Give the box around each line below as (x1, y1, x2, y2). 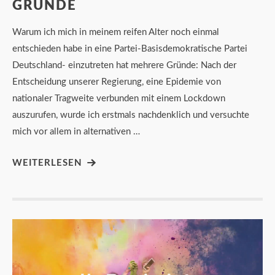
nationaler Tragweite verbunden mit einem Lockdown (12, 93, 225, 103)
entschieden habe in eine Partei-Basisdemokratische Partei (12, 44, 247, 53)
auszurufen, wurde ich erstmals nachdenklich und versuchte (12, 110, 249, 120)
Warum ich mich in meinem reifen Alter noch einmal (12, 27, 219, 37)
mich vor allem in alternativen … (12, 126, 140, 136)
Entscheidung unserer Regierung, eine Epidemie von (12, 77, 221, 87)
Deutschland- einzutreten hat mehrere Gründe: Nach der (12, 60, 236, 70)
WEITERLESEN (12, 158, 82, 168)
